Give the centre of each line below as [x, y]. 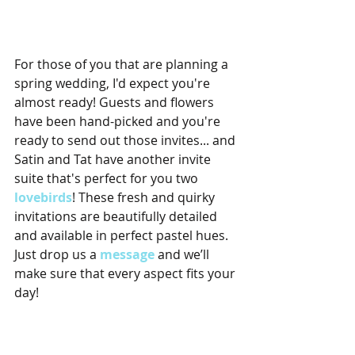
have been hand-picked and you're [119, 122]
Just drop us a [57, 255]
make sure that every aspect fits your [126, 274]
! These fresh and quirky [145, 198]
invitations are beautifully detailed [117, 217]
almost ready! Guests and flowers [116, 103]
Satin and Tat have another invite [114, 160]
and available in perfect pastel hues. [123, 236]
